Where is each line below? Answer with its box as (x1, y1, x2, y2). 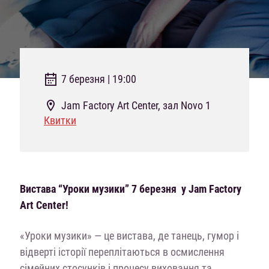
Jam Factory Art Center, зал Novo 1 (61, 98, 211, 112)
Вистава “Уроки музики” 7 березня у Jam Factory (19, 181, 241, 196)
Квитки (43, 113, 76, 127)
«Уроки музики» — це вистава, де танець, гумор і (19, 228, 239, 243)
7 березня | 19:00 (61, 71, 136, 86)
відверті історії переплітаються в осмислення (19, 244, 225, 259)
